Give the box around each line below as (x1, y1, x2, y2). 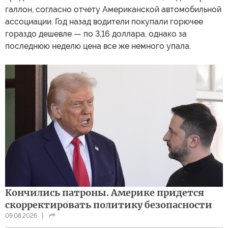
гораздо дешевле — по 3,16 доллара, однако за (5, 29, 187, 39)
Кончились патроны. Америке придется (5, 187, 204, 199)
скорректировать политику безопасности (5, 199, 212, 211)
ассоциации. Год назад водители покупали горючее (5, 17, 203, 27)
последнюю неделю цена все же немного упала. (5, 41, 191, 51)
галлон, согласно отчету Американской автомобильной (5, 5, 221, 15)
